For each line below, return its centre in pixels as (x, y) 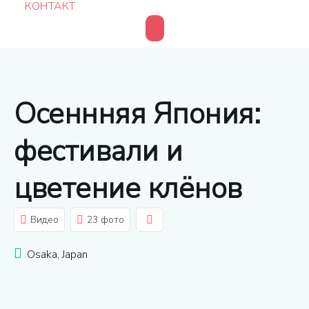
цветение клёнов (128, 189)
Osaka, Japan (57, 255)
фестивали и (98, 151)
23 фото (106, 219)
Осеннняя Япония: (137, 114)
